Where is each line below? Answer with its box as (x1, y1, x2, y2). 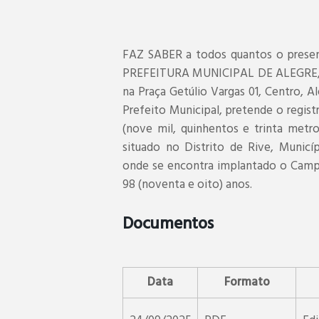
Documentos (122, 211, 214, 238)
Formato (224, 272, 270, 292)
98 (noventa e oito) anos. (122, 174, 252, 194)
